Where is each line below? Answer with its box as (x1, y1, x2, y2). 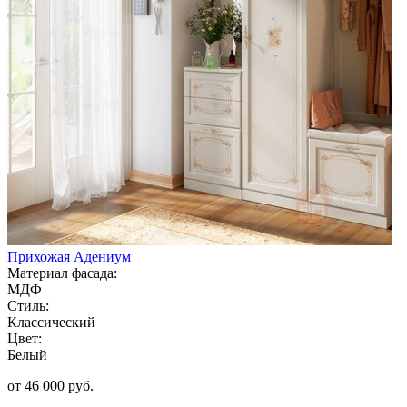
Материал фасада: (7, 264, 117, 281)
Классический (7, 313, 95, 330)
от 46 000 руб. (7, 377, 94, 393)
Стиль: (7, 297, 49, 313)
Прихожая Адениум (7, 248, 131, 264)
